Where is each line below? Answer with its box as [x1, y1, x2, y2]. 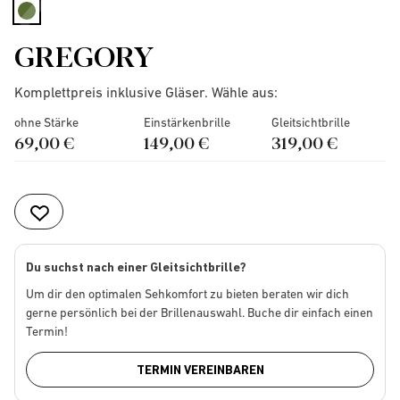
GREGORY [14, 34, 154, 75]
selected [29, 20, 80, 36]
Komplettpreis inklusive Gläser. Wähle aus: [14, 84, 278, 100]
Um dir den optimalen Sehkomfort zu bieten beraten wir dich [26, 287, 349, 301]
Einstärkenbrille [143, 115, 230, 129]
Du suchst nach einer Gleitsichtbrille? [26, 260, 246, 274]
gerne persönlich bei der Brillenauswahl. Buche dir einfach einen [26, 305, 373, 320]
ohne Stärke [14, 115, 79, 129]
